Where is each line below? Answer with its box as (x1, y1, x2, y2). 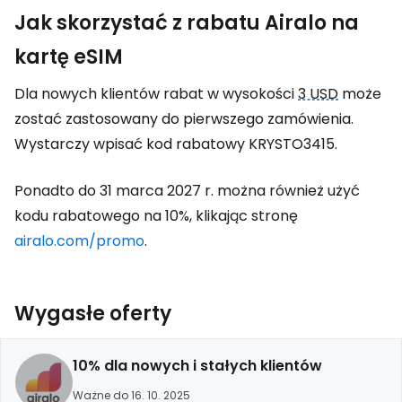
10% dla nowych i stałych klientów (73, 355, 322, 376)
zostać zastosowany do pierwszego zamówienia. (14, 109, 354, 129)
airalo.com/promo (14, 231, 144, 251)
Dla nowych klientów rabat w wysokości (14, 83, 298, 104)
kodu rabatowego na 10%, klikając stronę (14, 205, 298, 226)
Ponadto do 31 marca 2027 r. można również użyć (14, 180, 360, 201)
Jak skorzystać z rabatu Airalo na (14, 9, 359, 37)
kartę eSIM (14, 43, 123, 71)
